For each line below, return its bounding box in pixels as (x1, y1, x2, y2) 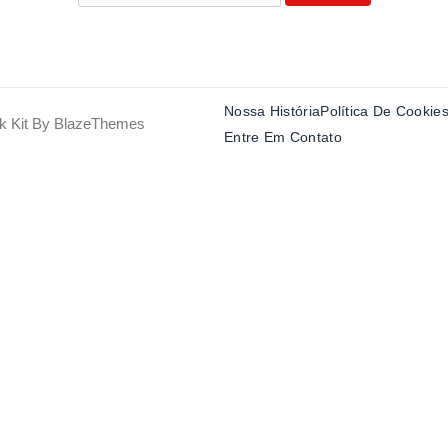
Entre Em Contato (224, 129, 342, 146)
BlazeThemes (54, 115, 145, 133)
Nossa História (224, 103, 321, 120)
